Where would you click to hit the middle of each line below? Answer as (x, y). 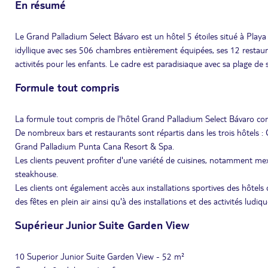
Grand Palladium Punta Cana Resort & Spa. (95, 146)
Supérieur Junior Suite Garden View (102, 225)
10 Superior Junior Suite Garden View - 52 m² (100, 256)
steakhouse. (36, 173)
